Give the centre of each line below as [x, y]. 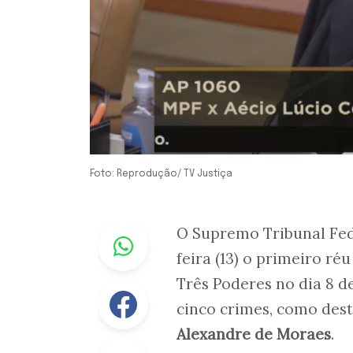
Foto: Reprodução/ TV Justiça [161, 174]
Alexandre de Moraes [254, 334]
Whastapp [178, 230]
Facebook [177, 288]
